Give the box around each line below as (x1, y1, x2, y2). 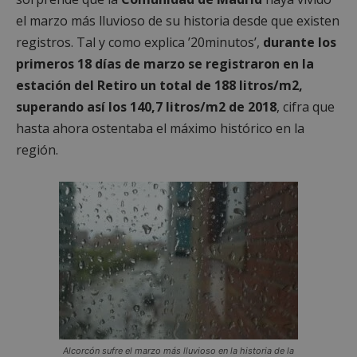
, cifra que (277, 97, 335, 116)
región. (16, 140, 58, 159)
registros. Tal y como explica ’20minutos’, (16, 33, 263, 51)
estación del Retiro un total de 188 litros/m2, (16, 76, 303, 94)
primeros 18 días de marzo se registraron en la (16, 54, 314, 73)
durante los (263, 33, 336, 51)
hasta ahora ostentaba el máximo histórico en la (16, 119, 304, 137)
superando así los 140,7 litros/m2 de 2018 (16, 97, 277, 116)
